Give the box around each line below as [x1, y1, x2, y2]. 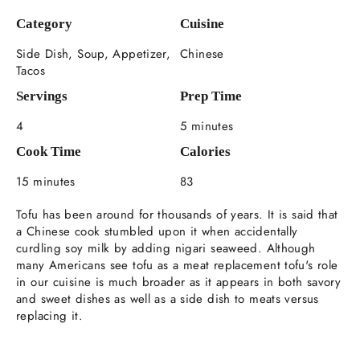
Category [16, 15, 72, 31]
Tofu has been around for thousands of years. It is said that [16, 205, 338, 223]
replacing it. [16, 306, 83, 325]
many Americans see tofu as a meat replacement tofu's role [16, 256, 338, 274]
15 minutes [16, 172, 76, 190]
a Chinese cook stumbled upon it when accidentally [16, 222, 298, 240]
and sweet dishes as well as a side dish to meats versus [16, 289, 319, 308]
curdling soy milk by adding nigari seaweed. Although [16, 239, 316, 257]
